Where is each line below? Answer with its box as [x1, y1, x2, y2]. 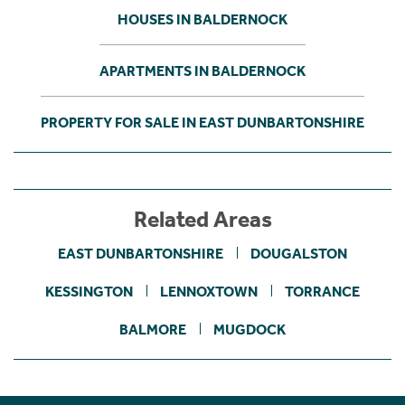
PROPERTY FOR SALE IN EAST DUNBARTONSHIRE [41, 113, 364, 131]
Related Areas [133, 205, 272, 233]
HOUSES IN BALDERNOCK [118, 10, 287, 28]
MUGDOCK [213, 320, 286, 338]
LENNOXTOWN [160, 282, 258, 300]
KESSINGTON [45, 282, 133, 300]
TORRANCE [285, 282, 360, 300]
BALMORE [119, 320, 186, 338]
